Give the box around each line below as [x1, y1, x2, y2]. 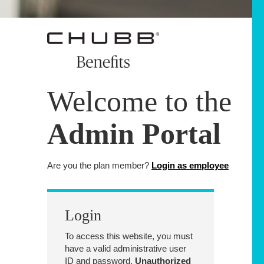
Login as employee [151, 160, 229, 170]
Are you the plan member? [47, 160, 151, 170]
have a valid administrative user [65, 243, 186, 254]
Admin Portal [47, 117, 221, 150]
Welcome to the [47, 84, 232, 118]
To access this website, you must [65, 231, 193, 242]
